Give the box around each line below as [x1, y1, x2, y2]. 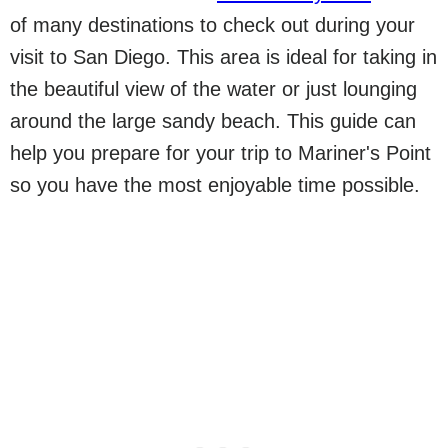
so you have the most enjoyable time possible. [10, 174, 420, 196]
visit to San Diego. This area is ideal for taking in [10, 46, 437, 68]
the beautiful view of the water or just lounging [10, 78, 417, 100]
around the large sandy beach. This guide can [10, 110, 416, 132]
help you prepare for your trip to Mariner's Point [10, 142, 431, 164]
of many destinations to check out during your [10, 14, 415, 36]
